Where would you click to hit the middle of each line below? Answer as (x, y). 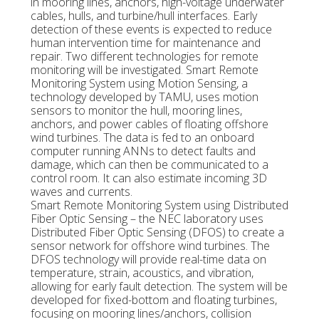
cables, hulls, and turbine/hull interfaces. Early (143, 16)
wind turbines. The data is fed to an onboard (142, 138)
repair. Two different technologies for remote (144, 57)
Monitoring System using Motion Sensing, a (139, 84)
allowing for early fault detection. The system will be (159, 287)
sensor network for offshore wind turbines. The (150, 246)
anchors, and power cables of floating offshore (149, 124)
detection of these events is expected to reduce (151, 30)
